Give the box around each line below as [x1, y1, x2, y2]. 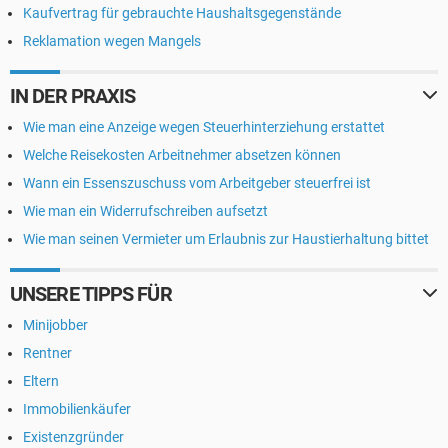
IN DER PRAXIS [10, 83, 136, 108]
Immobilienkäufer [23, 400, 131, 417]
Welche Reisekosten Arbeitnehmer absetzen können [23, 146, 341, 163]
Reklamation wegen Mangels [23, 32, 201, 49]
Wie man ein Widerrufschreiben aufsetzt [23, 202, 268, 219]
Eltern [23, 372, 59, 389]
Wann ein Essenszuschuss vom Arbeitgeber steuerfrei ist [23, 174, 371, 191]
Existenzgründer [23, 428, 124, 445]
